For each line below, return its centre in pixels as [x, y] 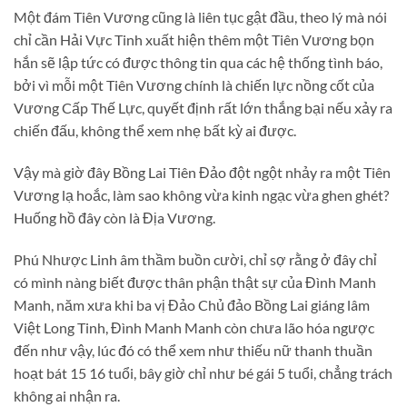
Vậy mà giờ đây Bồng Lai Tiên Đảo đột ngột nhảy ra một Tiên [202, 172]
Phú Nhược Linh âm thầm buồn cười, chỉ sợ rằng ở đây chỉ [195, 259]
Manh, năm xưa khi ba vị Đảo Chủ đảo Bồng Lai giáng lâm [192, 304]
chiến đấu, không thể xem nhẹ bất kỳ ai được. [155, 131]
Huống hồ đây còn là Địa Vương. [114, 217]
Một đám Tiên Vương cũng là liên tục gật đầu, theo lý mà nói [200, 17]
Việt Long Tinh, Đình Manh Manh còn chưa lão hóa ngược [194, 327]
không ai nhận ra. [67, 395]
